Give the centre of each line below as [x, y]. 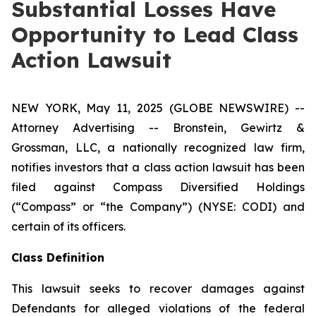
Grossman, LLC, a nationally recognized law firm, [158, 147]
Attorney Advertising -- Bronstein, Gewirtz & [158, 128]
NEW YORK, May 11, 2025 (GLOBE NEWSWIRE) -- [158, 108]
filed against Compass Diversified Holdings [158, 187]
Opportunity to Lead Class [155, 35]
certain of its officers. [68, 226]
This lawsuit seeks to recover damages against [158, 288]
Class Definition [58, 257]
